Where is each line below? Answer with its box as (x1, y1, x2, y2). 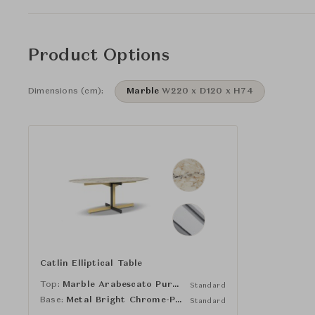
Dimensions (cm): (28, 87, 104, 96)
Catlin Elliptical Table (40, 259, 143, 268)
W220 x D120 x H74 (162, 87, 253, 96)
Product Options (28, 48, 170, 65)
